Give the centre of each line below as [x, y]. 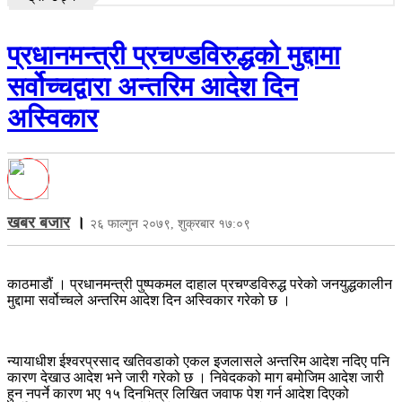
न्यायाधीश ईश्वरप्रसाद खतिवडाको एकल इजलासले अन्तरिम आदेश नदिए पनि [198, 361]
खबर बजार [39, 222]
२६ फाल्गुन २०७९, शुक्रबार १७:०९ [170, 223]
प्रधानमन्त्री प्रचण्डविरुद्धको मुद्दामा [174, 55]
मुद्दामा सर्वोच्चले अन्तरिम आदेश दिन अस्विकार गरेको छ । [149, 300]
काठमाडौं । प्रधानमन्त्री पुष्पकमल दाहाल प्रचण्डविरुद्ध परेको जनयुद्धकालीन [200, 284]
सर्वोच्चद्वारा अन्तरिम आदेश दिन [153, 86]
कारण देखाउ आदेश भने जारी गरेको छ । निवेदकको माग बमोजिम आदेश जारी [196, 377]
